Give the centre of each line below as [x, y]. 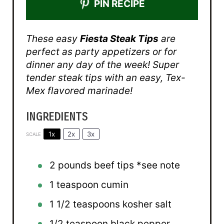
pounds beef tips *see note [118, 165]
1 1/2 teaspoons [85, 204]
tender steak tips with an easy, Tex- [105, 78]
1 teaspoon [74, 185]
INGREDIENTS [56, 117]
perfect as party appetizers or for [101, 52]
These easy [53, 39]
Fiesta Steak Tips [119, 39]
